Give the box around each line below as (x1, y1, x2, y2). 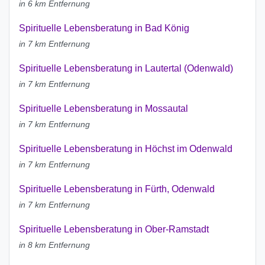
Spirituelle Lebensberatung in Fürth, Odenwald (19, 184, 215, 195)
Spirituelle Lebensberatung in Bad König (19, 23, 189, 34)
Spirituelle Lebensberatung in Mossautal (19, 104, 188, 114)
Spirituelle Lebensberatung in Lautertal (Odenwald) (19, 63, 233, 74)
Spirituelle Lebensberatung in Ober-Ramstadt (19, 224, 209, 235)
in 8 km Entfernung (19, 240, 90, 250)
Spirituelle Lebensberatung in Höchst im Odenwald (19, 144, 232, 154)
